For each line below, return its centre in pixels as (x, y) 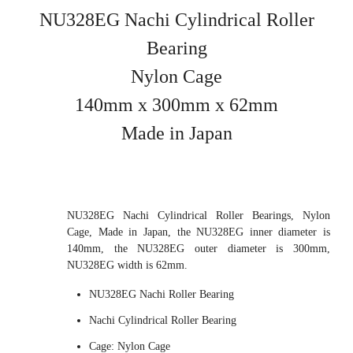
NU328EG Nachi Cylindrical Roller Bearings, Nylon (199, 216)
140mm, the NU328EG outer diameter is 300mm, (199, 249)
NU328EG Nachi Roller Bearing (162, 294)
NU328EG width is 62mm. (127, 265)
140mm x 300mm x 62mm (176, 105)
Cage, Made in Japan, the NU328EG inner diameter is (199, 232)
